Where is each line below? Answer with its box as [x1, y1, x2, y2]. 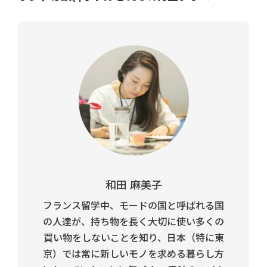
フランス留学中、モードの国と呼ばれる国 [43, 200, 224, 212]
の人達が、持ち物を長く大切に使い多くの [43, 216, 224, 228]
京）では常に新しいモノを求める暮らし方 [43, 248, 224, 260]
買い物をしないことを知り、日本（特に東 [43, 232, 224, 244]
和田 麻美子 [105, 179, 162, 192]
